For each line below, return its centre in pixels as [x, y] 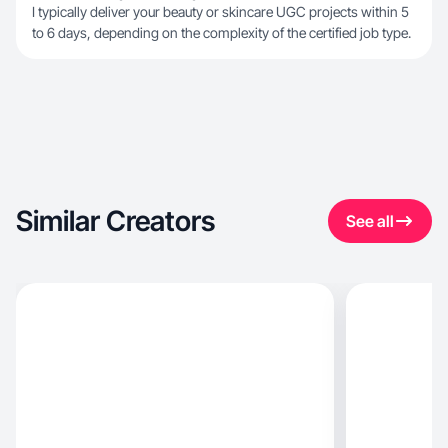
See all [370, 221]
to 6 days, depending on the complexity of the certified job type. [221, 32]
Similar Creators [115, 221]
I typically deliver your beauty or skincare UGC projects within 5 [220, 11]
